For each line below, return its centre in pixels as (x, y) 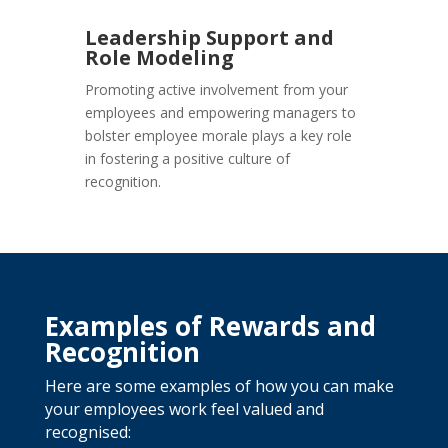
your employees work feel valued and (184, 409)
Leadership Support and (210, 38)
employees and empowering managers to (221, 113)
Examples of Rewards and (210, 326)
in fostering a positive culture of (188, 159)
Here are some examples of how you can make (219, 386)
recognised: (87, 432)
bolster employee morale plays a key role (219, 136)
